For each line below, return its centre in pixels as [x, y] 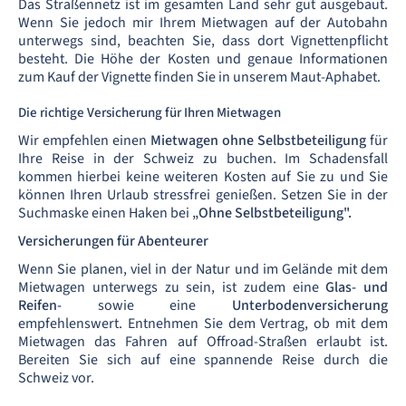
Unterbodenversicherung [310, 305]
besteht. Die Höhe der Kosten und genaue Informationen [203, 58]
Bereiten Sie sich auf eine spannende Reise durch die [203, 359]
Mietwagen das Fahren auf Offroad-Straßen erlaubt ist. [203, 341]
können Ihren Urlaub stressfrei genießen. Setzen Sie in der [203, 194]
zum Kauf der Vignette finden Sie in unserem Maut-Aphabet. [199, 77]
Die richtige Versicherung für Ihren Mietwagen [150, 112]
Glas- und [357, 287]
